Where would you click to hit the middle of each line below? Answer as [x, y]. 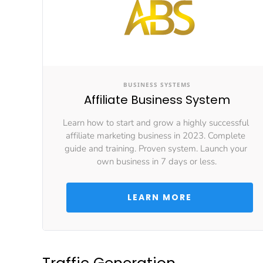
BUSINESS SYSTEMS [157, 85]
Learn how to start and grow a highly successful [157, 123]
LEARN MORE [161, 197]
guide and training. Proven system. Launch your [157, 149]
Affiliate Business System [157, 100]
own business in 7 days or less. [157, 161]
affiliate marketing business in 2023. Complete [157, 136]
